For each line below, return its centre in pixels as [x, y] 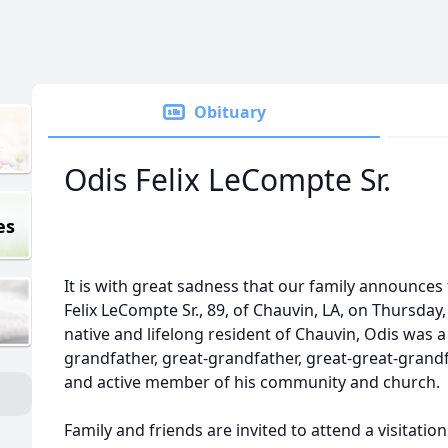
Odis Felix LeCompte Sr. [227, 179]
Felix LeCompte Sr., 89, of [158, 310]
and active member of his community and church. [252, 382]
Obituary [230, 112]
